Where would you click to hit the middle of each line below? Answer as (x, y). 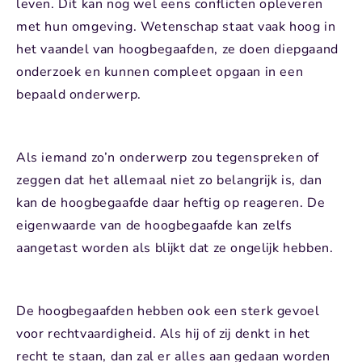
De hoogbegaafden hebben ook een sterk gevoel (168, 311)
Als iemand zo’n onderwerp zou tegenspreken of (168, 157)
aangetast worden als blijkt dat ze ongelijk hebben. (175, 248)
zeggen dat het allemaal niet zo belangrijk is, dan (169, 180)
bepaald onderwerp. (79, 94)
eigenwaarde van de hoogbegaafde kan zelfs (154, 225)
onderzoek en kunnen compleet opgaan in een (160, 72)
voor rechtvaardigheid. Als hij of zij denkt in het (163, 333)
